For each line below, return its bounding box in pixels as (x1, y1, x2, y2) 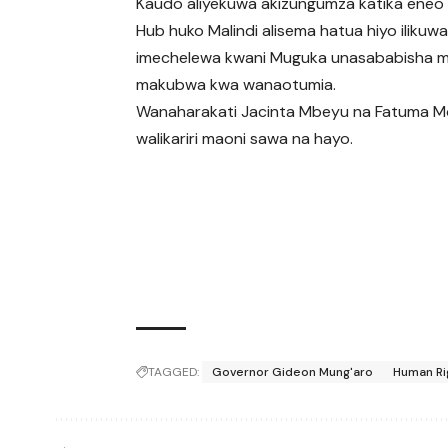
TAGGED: (148, 364, 200, 381)
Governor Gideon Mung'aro (212, 364, 374, 381)
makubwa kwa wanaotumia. (136, 73, 337, 95)
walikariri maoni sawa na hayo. (136, 127, 354, 149)
